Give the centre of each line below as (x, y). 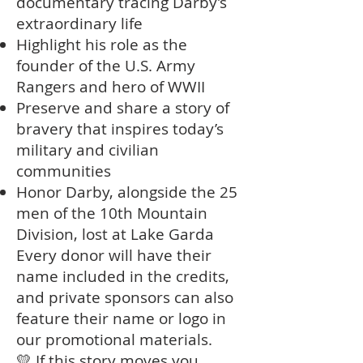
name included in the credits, (123, 276)
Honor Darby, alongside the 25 (127, 192)
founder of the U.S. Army (106, 66)
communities (64, 171)
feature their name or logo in (121, 318)
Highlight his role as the (102, 45)
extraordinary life (79, 23)
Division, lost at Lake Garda (115, 234)
